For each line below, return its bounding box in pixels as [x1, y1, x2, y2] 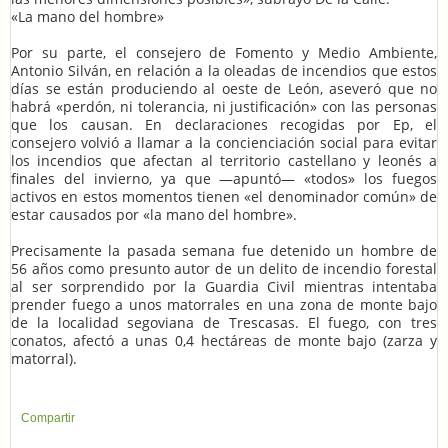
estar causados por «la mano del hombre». [11, 205, 297, 225]
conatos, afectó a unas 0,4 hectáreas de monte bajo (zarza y [11, 331, 437, 351]
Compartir [21, 411, 75, 426]
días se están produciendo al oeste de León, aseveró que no [11, 79, 437, 99]
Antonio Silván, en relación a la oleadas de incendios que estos [11, 61, 437, 81]
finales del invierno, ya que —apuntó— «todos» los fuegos [11, 169, 437, 189]
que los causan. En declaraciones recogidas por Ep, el [11, 115, 437, 135]
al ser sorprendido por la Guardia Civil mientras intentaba [11, 277, 437, 297]
